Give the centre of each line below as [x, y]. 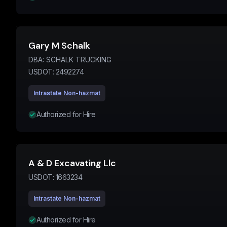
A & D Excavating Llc [72, 163]
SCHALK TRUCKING [79, 60]
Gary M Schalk [59, 46]
